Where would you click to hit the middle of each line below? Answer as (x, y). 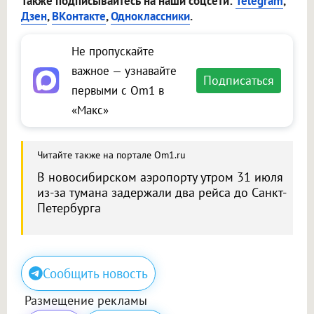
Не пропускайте (113, 52)
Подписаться (239, 81)
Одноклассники (150, 16)
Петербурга (69, 208)
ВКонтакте (79, 16)
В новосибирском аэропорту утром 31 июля (160, 177)
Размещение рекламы (86, 301)
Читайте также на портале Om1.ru (111, 155)
